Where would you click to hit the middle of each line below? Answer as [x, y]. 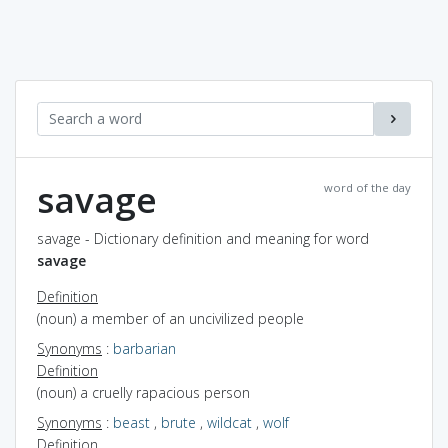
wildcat [229, 422]
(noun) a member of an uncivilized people [170, 318]
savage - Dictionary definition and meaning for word [203, 238]
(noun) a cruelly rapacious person [143, 392]
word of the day [367, 187]
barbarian [144, 348]
